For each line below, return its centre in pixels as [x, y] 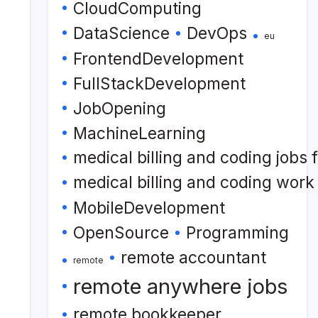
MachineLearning [139, 133]
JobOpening [120, 108]
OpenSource [121, 232]
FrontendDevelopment [158, 59]
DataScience [121, 33]
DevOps [217, 33]
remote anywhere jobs [180, 286]
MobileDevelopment [149, 208]
